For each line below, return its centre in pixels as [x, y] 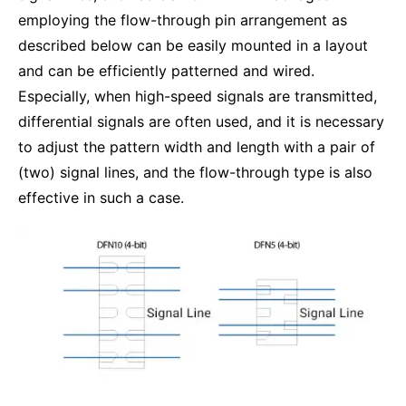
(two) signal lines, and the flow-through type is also [195, 172]
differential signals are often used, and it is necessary [201, 121]
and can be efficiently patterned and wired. [166, 71]
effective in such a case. [101, 198]
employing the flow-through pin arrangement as [183, 20]
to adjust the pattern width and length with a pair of [197, 147]
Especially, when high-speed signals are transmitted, [198, 96]
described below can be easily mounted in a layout [193, 45]
